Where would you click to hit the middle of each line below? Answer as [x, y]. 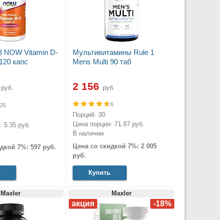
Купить [99, 172]
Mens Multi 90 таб [102, 62]
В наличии [88, 134]
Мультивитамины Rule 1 [113, 53]
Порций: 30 [89, 115]
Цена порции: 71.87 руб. [108, 124]
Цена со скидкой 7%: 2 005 [114, 146]
